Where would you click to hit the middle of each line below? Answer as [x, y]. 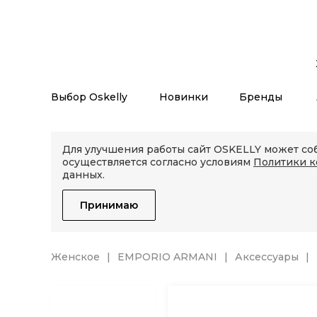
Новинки [184, 97]
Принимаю [109, 205]
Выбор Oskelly [89, 97]
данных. [83, 175]
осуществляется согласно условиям [158, 162]
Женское [75, 257]
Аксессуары [267, 257]
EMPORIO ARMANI [167, 257]
